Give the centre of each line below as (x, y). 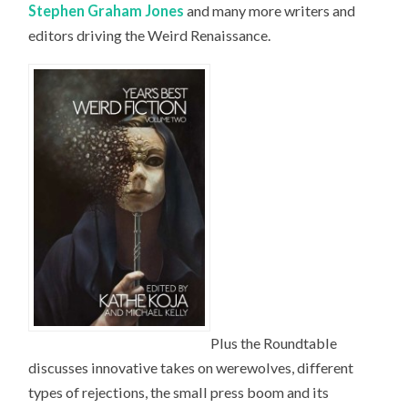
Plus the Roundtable (274, 342)
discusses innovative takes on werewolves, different (191, 367)
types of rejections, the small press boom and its (179, 392)
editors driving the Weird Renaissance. (150, 35)
